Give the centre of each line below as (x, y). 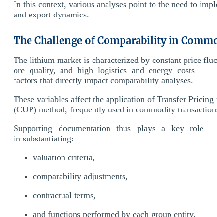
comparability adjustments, (82, 176)
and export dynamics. (51, 14)
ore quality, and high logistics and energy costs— (108, 70)
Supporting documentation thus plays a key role (108, 128)
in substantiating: (44, 138)
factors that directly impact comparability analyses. (103, 80)
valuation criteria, (65, 157)
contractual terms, (66, 195)
